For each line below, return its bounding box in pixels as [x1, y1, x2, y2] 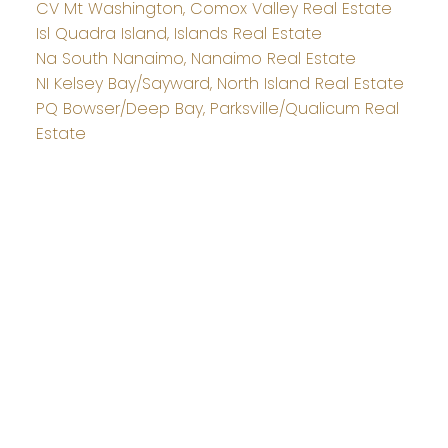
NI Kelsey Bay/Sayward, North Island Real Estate [35, 72, 404, 96]
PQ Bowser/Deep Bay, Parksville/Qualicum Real [35, 97, 399, 121]
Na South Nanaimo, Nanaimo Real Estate [35, 47, 356, 71]
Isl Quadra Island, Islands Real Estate [35, 22, 322, 46]
